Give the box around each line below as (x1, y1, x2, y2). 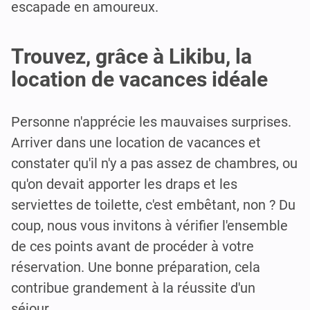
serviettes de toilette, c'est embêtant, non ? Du (11, 197, 295, 214)
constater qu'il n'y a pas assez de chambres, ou (11, 155, 298, 172)
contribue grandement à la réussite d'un (11, 280, 255, 297)
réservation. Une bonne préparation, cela (11, 259, 260, 276)
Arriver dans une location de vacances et (11, 134, 261, 152)
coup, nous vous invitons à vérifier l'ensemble (11, 217, 288, 235)
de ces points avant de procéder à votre (11, 238, 254, 255)
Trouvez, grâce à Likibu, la (11, 44, 252, 69)
